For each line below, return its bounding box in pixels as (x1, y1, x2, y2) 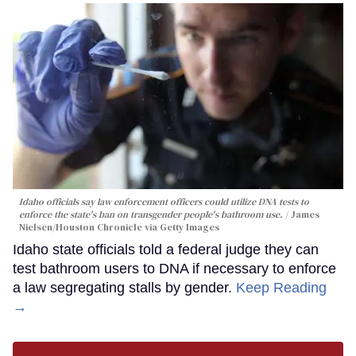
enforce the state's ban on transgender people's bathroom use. (19, 208, 283, 222)
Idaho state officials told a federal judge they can (13, 242, 319, 258)
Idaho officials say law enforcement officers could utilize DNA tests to (19, 195, 309, 209)
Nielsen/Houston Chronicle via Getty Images (19, 221, 219, 234)
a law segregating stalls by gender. (13, 280, 236, 296)
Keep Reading (236, 280, 327, 296)
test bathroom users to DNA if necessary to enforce (13, 261, 336, 277)
